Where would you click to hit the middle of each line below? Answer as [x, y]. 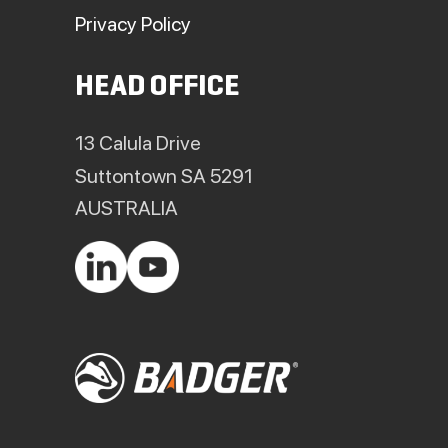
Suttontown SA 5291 [164, 175]
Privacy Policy [133, 23]
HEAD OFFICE [157, 87]
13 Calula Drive [138, 143]
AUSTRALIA [126, 208]
